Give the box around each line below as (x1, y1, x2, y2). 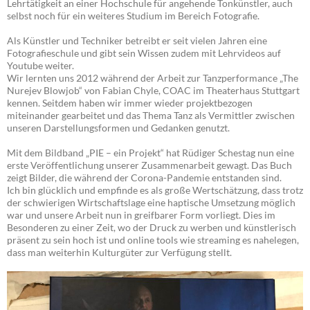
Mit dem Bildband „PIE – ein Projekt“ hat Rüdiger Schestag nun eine (7, 147, 294, 159)
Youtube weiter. (7, 60, 74, 72)
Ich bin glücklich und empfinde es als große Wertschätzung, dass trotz (7, 184, 303, 197)
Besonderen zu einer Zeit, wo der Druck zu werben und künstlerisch (7, 221, 296, 234)
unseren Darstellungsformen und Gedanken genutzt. (7, 122, 230, 134)
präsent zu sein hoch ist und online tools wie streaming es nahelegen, (7, 234, 299, 246)
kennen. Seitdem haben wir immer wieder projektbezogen (7, 97, 253, 109)
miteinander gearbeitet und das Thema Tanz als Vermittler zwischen (7, 109, 295, 122)
